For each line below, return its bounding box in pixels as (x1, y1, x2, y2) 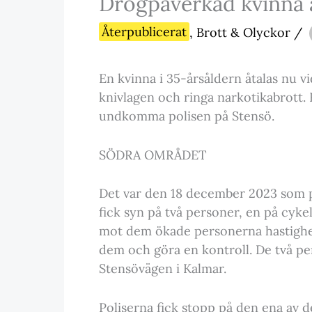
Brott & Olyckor (196, 24, 290, 40)
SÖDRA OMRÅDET (99, 146, 207, 163)
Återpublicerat (102, 24, 187, 40)
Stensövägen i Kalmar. (99, 260, 226, 277)
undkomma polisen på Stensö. (99, 107, 274, 124)
